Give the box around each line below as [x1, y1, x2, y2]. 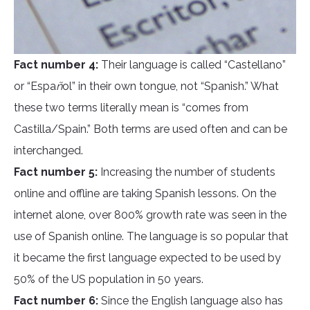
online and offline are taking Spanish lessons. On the [14, 187, 276, 201]
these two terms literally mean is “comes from [14, 101, 248, 115]
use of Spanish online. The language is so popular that [14, 230, 289, 244]
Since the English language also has [101, 294, 283, 308]
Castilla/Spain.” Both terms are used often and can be [14, 122, 287, 136]
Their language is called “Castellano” [101, 58, 286, 72]
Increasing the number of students [100, 165, 275, 179]
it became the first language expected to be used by [14, 251, 281, 265]
